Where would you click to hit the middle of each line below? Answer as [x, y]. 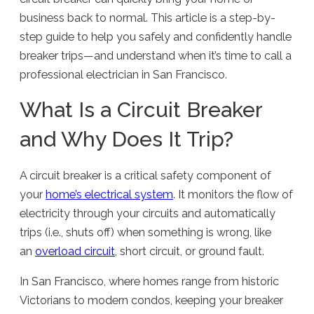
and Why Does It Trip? [127, 139]
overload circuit [75, 251]
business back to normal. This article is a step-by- [148, 18]
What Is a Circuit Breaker [141, 110]
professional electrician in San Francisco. [124, 75]
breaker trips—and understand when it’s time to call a [156, 56]
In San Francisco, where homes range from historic [150, 281]
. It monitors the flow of [233, 194]
